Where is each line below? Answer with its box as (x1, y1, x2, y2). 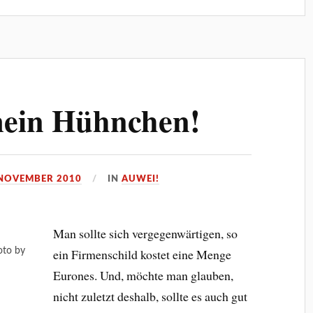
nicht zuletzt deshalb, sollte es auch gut (52, 288, 247, 305)
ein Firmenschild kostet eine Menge (52, 246, 231, 263)
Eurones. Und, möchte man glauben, (52, 267, 233, 284)
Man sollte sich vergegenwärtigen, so (52, 225, 238, 242)
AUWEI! (122, 175, 160, 184)
